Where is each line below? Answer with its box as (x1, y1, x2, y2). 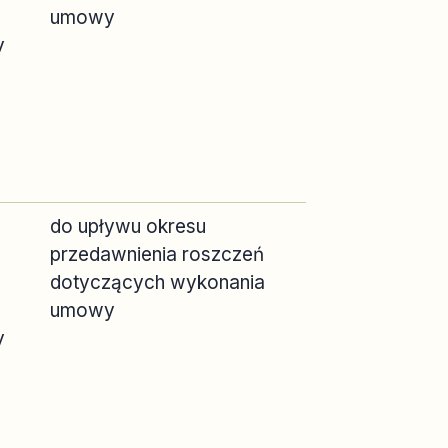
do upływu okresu (50, 215, 206, 238)
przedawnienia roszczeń (50, 243, 264, 266)
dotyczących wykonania (50, 271, 265, 294)
